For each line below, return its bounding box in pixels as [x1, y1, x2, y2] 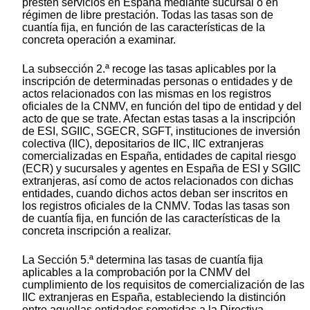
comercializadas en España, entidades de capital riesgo [22, 150, 296, 163]
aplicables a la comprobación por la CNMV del [22, 266, 250, 279]
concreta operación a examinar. [22, 34, 176, 46]
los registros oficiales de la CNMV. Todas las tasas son [22, 200, 290, 212]
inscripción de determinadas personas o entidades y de [22, 75, 293, 88]
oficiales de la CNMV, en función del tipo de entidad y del [22, 100, 302, 113]
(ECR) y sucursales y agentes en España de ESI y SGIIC [22, 163, 301, 175]
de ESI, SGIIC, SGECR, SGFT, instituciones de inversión [22, 125, 300, 138]
